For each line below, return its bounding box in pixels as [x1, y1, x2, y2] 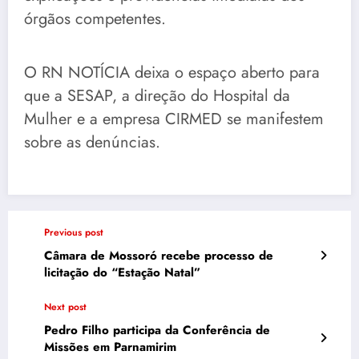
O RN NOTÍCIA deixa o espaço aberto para [24, 60, 320, 84]
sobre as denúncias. [24, 130, 160, 154]
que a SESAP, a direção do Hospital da [24, 83, 290, 107]
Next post [44, 299, 87, 314]
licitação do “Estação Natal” [44, 263, 200, 281]
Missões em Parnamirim [44, 337, 176, 356]
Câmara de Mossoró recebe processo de [44, 246, 273, 264]
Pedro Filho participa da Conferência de [44, 321, 270, 339]
